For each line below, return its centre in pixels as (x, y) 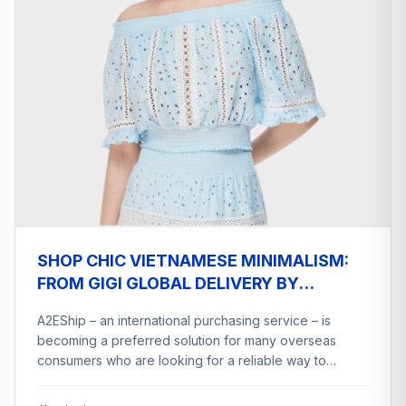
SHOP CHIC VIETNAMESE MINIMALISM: (193, 260)
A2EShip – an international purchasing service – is (184, 320)
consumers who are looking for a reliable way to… (187, 360)
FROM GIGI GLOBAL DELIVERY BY (168, 283)
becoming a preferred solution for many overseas (187, 340)
